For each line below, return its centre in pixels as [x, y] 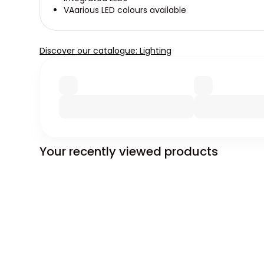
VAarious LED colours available [125, 10]
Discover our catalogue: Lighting [106, 51]
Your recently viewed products [129, 152]
